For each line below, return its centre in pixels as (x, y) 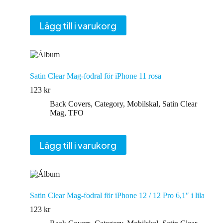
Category (109, 104)
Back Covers (70, 104)
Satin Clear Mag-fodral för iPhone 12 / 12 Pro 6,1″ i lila (117, 195)
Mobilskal (143, 104)
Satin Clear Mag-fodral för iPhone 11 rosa (96, 76)
